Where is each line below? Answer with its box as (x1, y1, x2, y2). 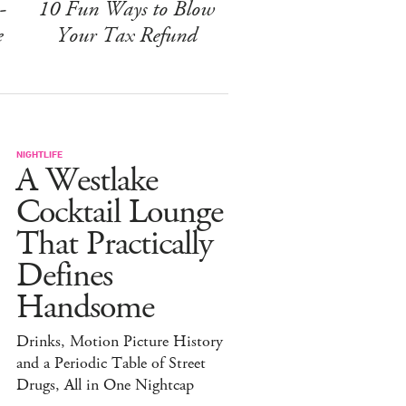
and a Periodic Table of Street (16, 352, 206, 374)
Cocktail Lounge (16, 189, 223, 235)
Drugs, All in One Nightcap (16, 373, 194, 396)
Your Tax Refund (55, 20, 197, 50)
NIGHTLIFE (16, 147, 63, 159)
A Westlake (16, 158, 158, 203)
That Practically (16, 221, 213, 266)
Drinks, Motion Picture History (16, 330, 223, 353)
